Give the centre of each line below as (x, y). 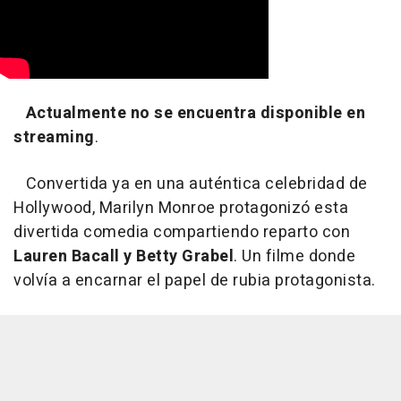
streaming (54, 138)
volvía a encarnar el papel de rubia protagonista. (195, 281)
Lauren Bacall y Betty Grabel (124, 257)
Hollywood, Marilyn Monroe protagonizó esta (181, 209)
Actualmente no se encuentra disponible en (195, 114)
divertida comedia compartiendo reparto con (182, 233)
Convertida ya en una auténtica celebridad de (191, 184)
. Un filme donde (294, 257)
